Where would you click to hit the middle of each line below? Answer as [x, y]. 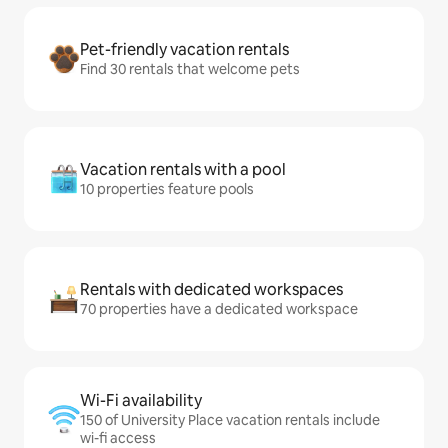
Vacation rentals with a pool [183, 170]
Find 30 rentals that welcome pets [190, 69]
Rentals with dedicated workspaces [211, 290]
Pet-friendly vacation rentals [184, 50]
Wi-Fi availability [141, 401]
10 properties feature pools [167, 189]
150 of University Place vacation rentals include [230, 420]
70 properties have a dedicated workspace [219, 309]
